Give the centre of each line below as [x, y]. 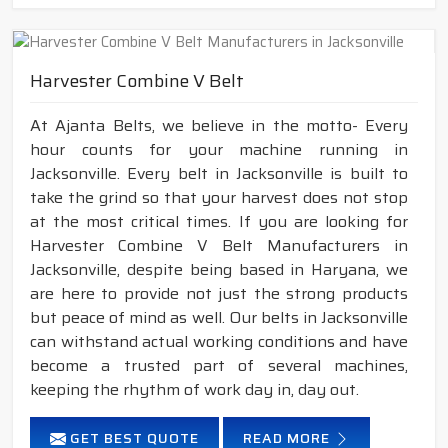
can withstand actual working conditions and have [219, 342]
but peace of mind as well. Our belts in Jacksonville [219, 318]
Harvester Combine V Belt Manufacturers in [219, 246]
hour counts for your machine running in [219, 150]
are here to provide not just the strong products [219, 294]
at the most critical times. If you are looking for [219, 222]
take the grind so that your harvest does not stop [219, 198]
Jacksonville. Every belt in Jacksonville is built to [219, 174]
